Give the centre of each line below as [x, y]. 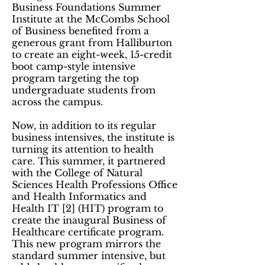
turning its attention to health [83, 149]
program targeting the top [75, 78]
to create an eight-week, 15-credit [92, 54]
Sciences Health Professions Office [95, 185]
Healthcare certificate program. [88, 232]
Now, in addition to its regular [84, 125]
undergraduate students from [84, 90]
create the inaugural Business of [89, 220]
